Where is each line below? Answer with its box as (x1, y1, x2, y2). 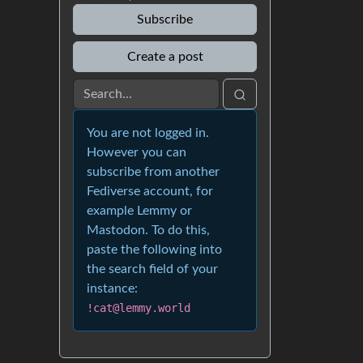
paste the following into (87, 243, 222, 256)
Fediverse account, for (87, 185, 213, 198)
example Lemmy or (87, 204, 192, 217)
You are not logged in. (87, 126, 209, 139)
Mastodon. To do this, (87, 224, 210, 237)
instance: (87, 282, 138, 295)
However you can (87, 146, 186, 159)
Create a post (126, 50, 203, 63)
